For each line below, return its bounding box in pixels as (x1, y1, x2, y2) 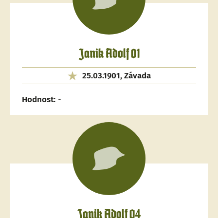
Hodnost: (22, 94, 55, 105)
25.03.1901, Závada (82, 71, 151, 81)
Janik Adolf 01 (78, 48, 140, 60)
